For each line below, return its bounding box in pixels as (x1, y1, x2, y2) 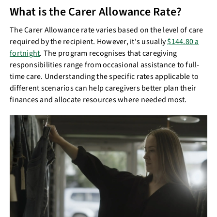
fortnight (10, 47, 40, 59)
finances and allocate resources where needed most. (10, 94, 188, 105)
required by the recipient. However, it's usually (10, 36, 168, 47)
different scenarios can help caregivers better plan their (10, 82, 197, 93)
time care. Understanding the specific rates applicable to (10, 71, 199, 82)
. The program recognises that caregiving (40, 47, 177, 59)
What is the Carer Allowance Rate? (10, 3, 185, 20)
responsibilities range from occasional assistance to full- (10, 59, 200, 70)
